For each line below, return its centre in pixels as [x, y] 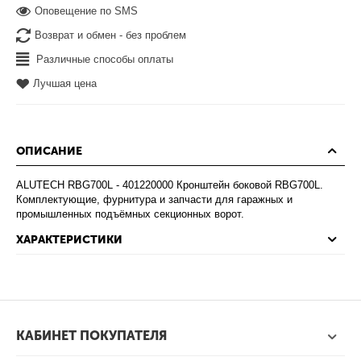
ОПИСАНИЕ [49, 151]
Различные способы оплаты [105, 60]
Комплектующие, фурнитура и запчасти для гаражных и [155, 200]
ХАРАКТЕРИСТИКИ [69, 240]
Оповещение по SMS [87, 11]
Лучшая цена [65, 84]
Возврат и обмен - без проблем [111, 35]
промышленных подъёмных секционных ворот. [131, 214]
